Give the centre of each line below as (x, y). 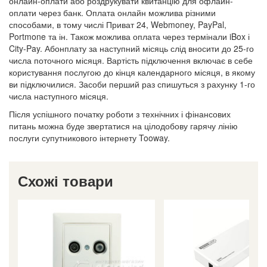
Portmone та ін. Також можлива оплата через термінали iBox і (129, 36)
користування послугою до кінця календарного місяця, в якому (132, 72)
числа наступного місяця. (59, 96)
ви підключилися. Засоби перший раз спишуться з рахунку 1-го (132, 84)
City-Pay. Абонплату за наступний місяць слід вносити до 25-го (131, 48)
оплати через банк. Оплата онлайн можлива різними (112, 12)
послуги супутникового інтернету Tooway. (89, 137)
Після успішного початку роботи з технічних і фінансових (120, 114)
